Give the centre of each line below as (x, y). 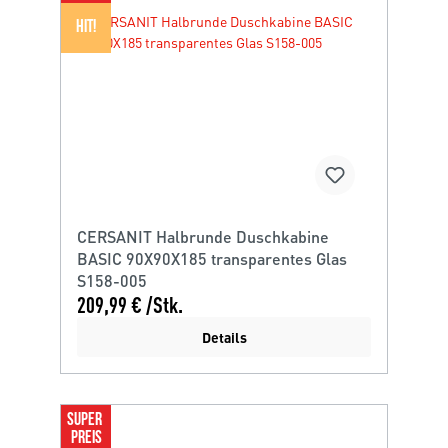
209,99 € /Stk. (130, 304)
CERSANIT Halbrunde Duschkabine (203, 236)
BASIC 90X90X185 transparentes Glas (212, 258)
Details (224, 337)
